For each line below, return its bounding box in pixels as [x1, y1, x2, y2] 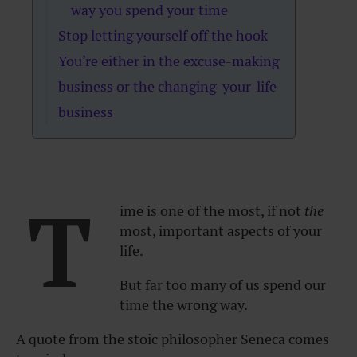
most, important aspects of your [120, 222, 322, 240]
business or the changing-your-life [58, 77, 277, 96]
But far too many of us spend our [120, 276, 326, 294]
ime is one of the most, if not [120, 202, 304, 220]
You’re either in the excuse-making [58, 52, 280, 70]
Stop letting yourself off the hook [58, 26, 269, 45]
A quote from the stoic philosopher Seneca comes [16, 330, 329, 348]
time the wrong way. [120, 296, 248, 314]
